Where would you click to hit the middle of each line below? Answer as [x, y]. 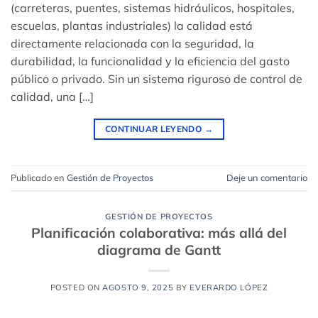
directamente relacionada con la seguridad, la [132, 43]
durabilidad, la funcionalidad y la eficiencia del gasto [150, 61]
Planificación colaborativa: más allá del [159, 233]
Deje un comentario [267, 177]
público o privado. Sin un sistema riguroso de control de [157, 78]
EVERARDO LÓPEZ [229, 288]
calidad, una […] [52, 96]
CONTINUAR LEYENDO [155, 128]
